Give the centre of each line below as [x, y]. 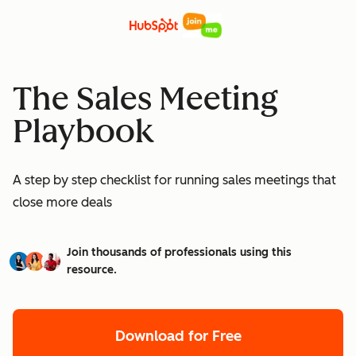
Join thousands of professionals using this [179, 252]
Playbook [84, 131]
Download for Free [178, 336]
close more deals [62, 202]
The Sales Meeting [145, 99]
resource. [92, 269]
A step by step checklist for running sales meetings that [174, 180]
